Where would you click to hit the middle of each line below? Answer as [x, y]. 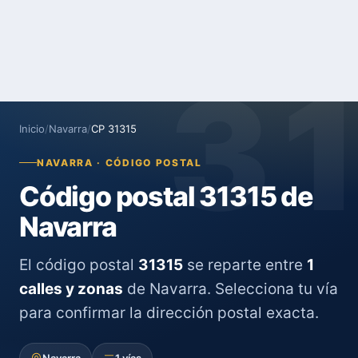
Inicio [32, 129]
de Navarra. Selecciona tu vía [231, 289]
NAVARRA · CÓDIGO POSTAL [119, 163]
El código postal [79, 265]
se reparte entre [245, 265]
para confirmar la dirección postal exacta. [169, 313]
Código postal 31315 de [166, 196]
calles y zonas [71, 289]
